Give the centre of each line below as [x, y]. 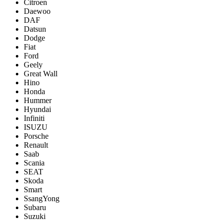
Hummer [38, 100]
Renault [36, 145]
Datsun [35, 29]
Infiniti [34, 118]
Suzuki [35, 216]
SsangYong [42, 198]
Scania [34, 163]
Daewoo [37, 11]
